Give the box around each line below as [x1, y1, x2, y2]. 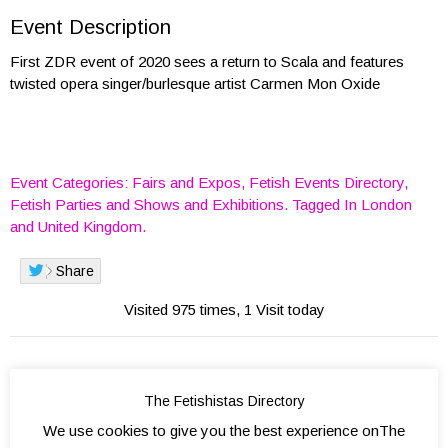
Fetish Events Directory [249, 174, 404, 191]
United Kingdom [38, 218, 142, 235]
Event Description [10, 16, 171, 38]
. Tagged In [284, 196, 361, 213]
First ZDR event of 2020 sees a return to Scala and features [10, 53, 404, 70]
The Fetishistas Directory [143, 393, 305, 410]
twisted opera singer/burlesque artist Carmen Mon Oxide [10, 75, 380, 92]
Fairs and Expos [132, 174, 241, 191]
